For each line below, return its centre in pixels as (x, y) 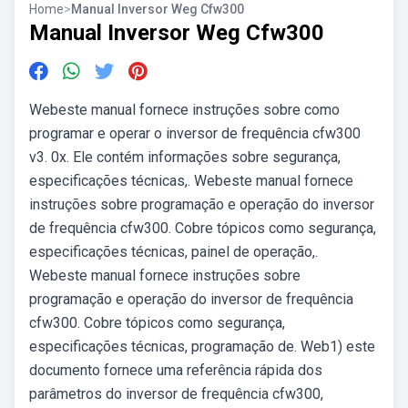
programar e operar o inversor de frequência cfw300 (195, 133)
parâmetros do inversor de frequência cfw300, (176, 394)
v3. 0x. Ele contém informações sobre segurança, (185, 157)
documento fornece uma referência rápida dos (176, 370)
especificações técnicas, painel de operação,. (173, 252)
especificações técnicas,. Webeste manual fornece (191, 181)
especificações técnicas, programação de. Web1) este (202, 347)
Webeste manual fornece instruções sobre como (184, 110)
